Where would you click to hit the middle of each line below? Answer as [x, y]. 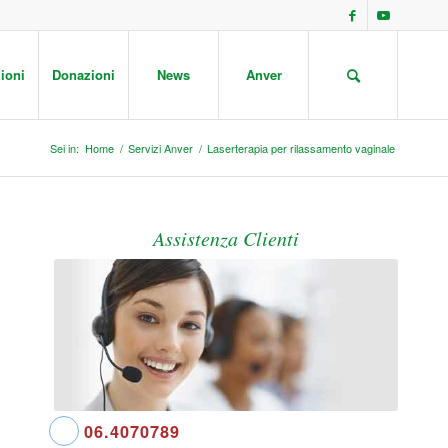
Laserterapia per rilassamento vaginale [301, 148]
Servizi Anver [160, 148]
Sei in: [64, 148]
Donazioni [83, 74]
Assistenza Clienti [225, 238]
